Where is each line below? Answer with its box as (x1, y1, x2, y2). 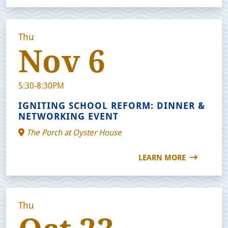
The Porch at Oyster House (24, 126, 122, 137)
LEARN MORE (138, 152, 188, 162)
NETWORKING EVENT (18, 109, 119, 122)
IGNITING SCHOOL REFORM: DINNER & (18, 99, 205, 111)
